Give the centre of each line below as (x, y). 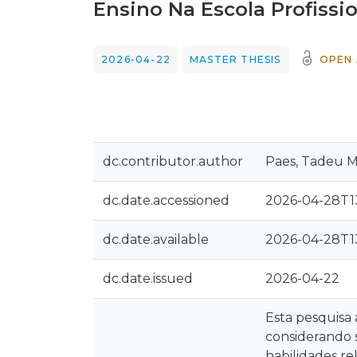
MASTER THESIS (235, 59)
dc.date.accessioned (166, 200)
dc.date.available (156, 239)
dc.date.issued (148, 279)
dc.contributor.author (173, 161)
